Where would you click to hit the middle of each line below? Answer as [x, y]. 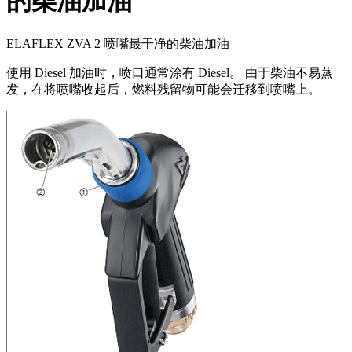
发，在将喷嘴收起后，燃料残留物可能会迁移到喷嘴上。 [163, 89]
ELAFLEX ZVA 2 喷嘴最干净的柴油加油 [118, 43]
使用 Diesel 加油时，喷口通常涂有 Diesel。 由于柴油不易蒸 [170, 72]
